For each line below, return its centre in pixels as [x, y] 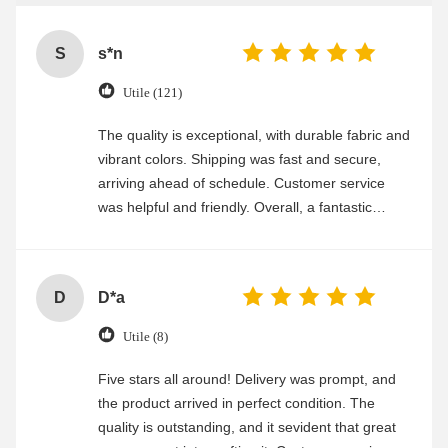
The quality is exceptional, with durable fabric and [254, 135]
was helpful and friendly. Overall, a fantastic [235, 207]
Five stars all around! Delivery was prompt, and [247, 379]
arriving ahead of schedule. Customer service [241, 183]
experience [133, 231]
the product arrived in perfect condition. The [236, 403]
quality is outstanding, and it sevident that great [247, 427]
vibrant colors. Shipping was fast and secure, [239, 159]
